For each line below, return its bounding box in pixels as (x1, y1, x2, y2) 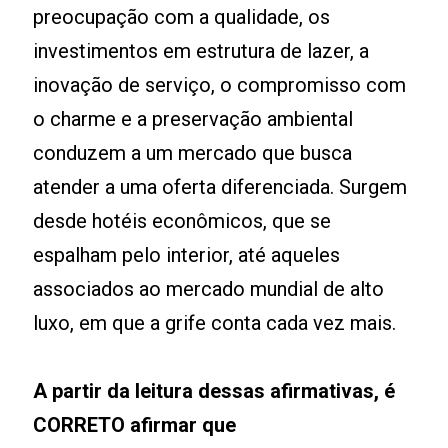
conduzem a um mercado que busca (33, 140, 353, 165)
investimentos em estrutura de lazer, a (33, 38, 370, 63)
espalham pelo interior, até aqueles (33, 242, 341, 267)
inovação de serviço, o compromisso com (33, 72, 407, 97)
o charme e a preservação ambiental (33, 106, 354, 131)
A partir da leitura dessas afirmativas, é (33, 378, 396, 403)
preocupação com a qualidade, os (33, 4, 331, 29)
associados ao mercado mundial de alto (33, 276, 385, 301)
